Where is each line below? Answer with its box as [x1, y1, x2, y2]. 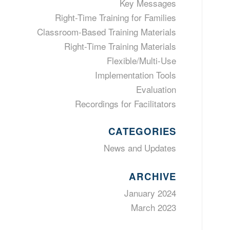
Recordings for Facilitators [74, 97, 176, 110]
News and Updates [103, 141, 176, 154]
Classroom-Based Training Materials [36, 25, 176, 38]
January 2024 [124, 186, 176, 199]
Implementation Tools [94, 68, 176, 81]
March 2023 [130, 201, 176, 214]
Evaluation [136, 83, 176, 95]
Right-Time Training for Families [54, 11, 176, 24]
